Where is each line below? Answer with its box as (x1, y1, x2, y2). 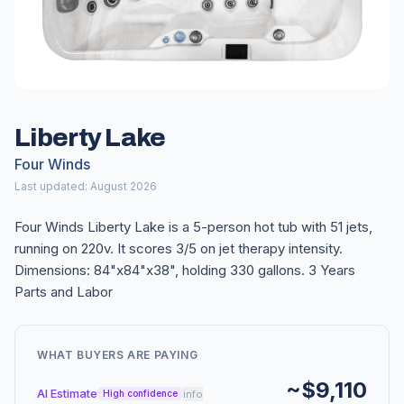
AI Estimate (37, 386, 97, 400)
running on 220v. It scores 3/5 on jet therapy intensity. (14, 240, 343, 257)
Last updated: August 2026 (14, 179, 157, 193)
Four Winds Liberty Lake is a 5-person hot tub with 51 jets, (14, 218, 372, 235)
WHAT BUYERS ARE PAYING (37, 348, 198, 362)
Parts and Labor (14, 283, 113, 300)
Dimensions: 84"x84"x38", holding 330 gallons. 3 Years (14, 262, 355, 279)
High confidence (103, 388, 178, 399)
